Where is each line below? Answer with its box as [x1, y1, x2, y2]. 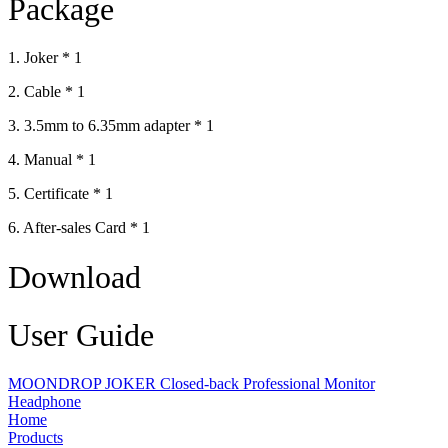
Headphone [8, 393, 81, 411]
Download [8, 258, 141, 295]
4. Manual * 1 [8, 151, 96, 169]
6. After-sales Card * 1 [8, 219, 150, 237]
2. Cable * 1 [8, 83, 85, 101]
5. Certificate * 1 [8, 185, 113, 203]
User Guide [8, 316, 154, 353]
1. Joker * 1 [8, 49, 82, 67]
